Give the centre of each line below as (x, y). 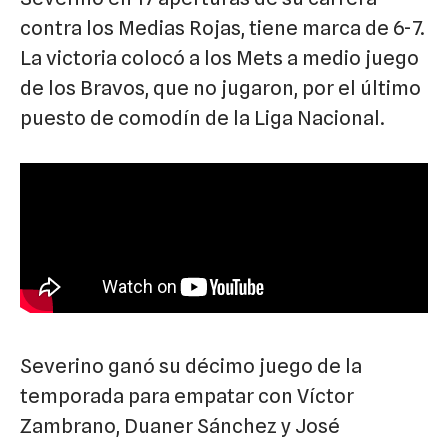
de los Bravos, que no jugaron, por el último (220, 87)
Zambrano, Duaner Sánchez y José (180, 425)
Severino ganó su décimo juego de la (191, 365)
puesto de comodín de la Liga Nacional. (202, 117)
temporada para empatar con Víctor (187, 395)
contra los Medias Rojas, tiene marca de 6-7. (222, 27)
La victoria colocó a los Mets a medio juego (219, 57)
